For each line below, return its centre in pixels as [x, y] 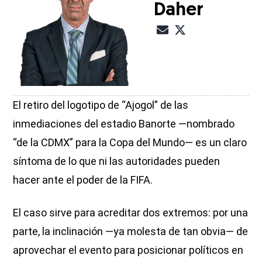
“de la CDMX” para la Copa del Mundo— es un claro [130, 143]
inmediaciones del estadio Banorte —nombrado [124, 124]
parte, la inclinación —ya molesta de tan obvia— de [131, 232]
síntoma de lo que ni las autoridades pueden [117, 161]
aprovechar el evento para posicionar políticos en [128, 250]
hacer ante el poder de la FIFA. [83, 180]
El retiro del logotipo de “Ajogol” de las [101, 105]
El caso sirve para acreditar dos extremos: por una [131, 213]
